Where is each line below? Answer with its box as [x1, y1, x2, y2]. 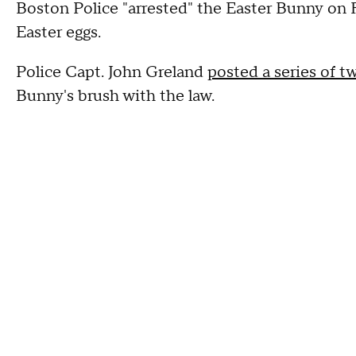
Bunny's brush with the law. [16, 86, 215, 106]
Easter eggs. [16, 22, 101, 43]
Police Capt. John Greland [16, 62, 207, 83]
